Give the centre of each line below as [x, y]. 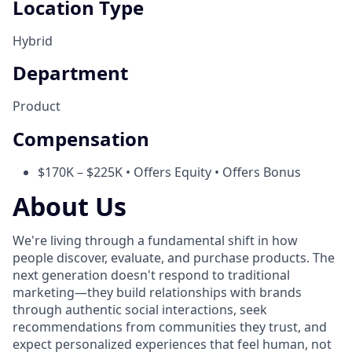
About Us [70, 206]
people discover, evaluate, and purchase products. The [174, 258]
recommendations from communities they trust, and [170, 327]
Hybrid [33, 40]
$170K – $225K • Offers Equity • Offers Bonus [169, 172]
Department [70, 73]
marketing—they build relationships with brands [157, 293]
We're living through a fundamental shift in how [155, 241]
